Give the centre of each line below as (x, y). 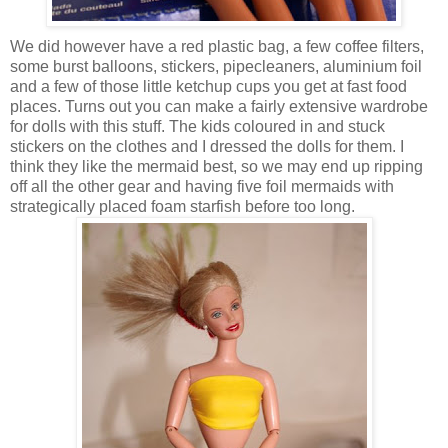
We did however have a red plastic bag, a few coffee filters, (217, 47)
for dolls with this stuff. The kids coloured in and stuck (197, 127)
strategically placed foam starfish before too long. (182, 207)
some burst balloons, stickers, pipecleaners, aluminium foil (216, 67)
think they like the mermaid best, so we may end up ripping (216, 167)
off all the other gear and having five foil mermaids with (202, 187)
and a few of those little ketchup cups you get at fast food (208, 87)
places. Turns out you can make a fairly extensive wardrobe (219, 107)
